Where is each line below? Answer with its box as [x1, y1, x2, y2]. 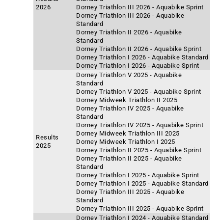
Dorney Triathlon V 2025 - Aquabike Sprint [76, 88, 201, 95]
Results [36, 134, 59, 141]
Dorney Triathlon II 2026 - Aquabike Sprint [76, 45, 201, 53]
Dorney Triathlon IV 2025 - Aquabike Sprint [76, 121, 203, 129]
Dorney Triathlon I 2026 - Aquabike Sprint [76, 62, 199, 69]
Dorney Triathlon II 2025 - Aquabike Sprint [76, 146, 201, 154]
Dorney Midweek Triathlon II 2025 [76, 96, 177, 104]
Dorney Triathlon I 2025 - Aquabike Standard [76, 180, 209, 187]
